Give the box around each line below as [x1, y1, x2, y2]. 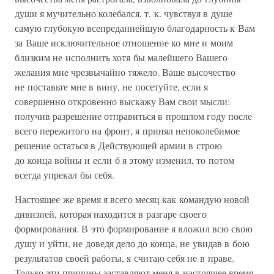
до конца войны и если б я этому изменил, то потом [15, 154, 234, 166]
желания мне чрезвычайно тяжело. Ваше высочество [15, 65, 235, 78]
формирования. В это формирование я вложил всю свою [15, 222, 253, 235]
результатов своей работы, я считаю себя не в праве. [15, 251, 234, 264]
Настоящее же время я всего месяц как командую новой [15, 193, 250, 206]
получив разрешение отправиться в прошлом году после [15, 109, 252, 122]
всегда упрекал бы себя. [15, 168, 114, 181]
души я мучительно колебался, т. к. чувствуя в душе [15, 7, 232, 20]
